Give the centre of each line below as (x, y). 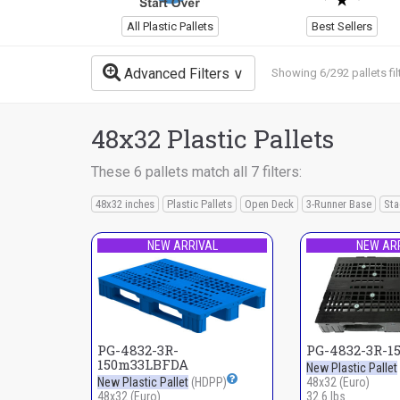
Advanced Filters (175, 74)
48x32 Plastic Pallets (212, 138)
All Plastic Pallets (171, 26)
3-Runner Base (339, 204)
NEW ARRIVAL (182, 245)
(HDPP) (208, 382)
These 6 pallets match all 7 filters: (196, 172)
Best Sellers (342, 26)
